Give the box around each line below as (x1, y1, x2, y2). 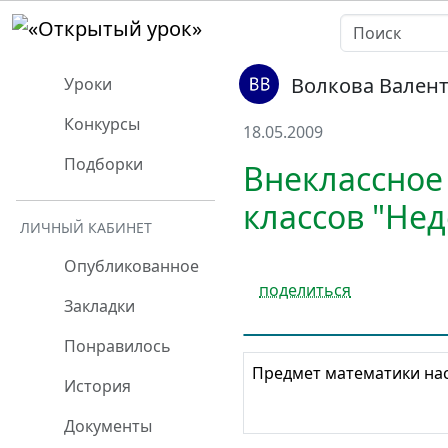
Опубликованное (60, 255, 199, 277)
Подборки (60, 153, 143, 175)
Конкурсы (60, 113, 140, 135)
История (60, 375, 131, 397)
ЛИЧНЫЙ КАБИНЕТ (20, 218, 152, 237)
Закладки (60, 295, 135, 317)
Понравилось (60, 335, 171, 357)
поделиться (259, 278, 351, 301)
